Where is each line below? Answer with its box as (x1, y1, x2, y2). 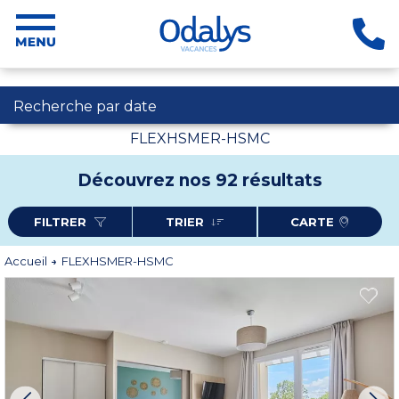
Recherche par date (13, 98, 157, 115)
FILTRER (34, 215, 91, 229)
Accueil (4, 254, 50, 268)
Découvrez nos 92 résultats (77, 170, 322, 191)
